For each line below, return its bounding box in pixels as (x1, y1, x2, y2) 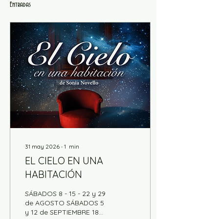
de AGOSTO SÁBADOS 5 (25, 198, 104, 207)
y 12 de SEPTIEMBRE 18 (25, 208, 99, 217)
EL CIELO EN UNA (25, 154, 103, 167)
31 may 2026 (25, 143, 60, 150)
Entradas (10, 1, 31, 9)
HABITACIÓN (25, 168, 82, 180)
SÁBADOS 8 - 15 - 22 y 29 (25, 189, 106, 198)
